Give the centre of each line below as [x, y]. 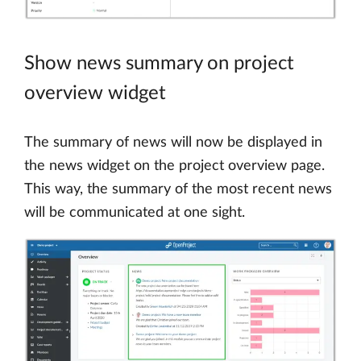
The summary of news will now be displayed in [173, 142]
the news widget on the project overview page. [174, 166]
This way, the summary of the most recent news [178, 189]
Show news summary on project [159, 63]
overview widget [95, 93]
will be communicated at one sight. [135, 212]
